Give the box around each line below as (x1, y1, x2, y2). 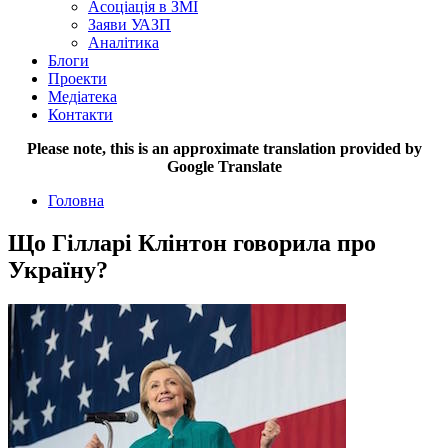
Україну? (8, 256, 108, 283)
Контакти (48, 105, 113, 123)
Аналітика (88, 33, 159, 51)
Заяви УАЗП (88, 15, 171, 33)
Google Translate (166, 157, 282, 175)
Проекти (48, 69, 107, 87)
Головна (48, 191, 104, 209)
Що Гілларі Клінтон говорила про (8, 229, 376, 256)
